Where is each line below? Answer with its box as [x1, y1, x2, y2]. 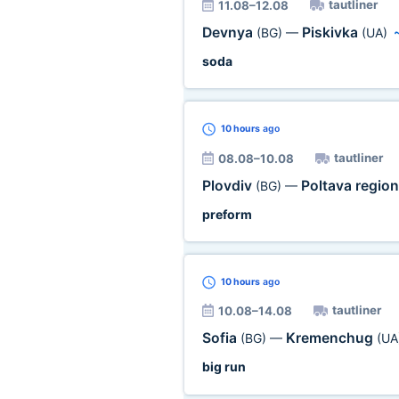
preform [201, 207, 252, 222]
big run [201, 359, 246, 374]
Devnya [201, 24, 256, 41]
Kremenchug [285, 330, 377, 346]
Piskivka [301, 24, 362, 41]
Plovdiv [201, 177, 256, 194]
